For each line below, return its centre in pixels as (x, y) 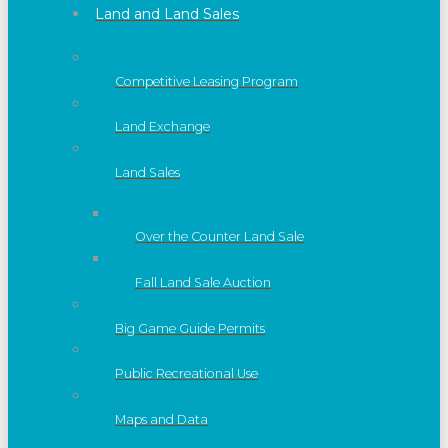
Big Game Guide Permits (190, 328)
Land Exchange (162, 127)
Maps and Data (161, 419)
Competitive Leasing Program (206, 81)
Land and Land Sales (167, 13)
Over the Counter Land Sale (219, 237)
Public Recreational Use (186, 374)
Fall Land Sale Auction (203, 283)
